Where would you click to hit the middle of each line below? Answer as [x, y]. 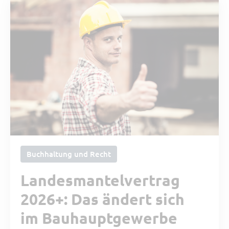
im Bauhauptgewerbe [99, 218]
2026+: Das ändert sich [102, 199]
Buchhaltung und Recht [69, 154]
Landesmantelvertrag [100, 180]
